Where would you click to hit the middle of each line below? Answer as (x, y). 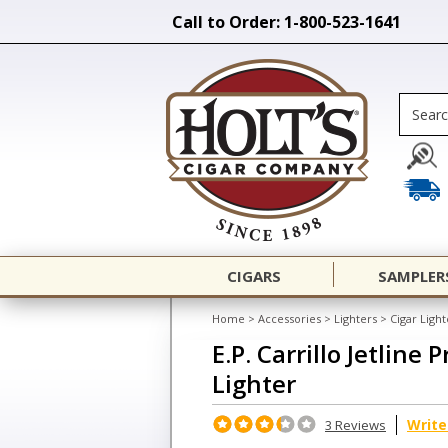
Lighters (355, 318)
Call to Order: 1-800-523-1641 (286, 22)
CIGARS (254, 276)
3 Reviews (355, 425)
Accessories (289, 318)
